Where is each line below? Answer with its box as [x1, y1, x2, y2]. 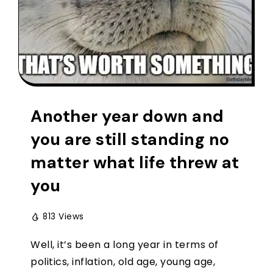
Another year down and [30, 105, 224, 127]
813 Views [43, 210, 84, 222]
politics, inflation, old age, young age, [30, 254, 215, 269]
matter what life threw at [30, 151, 239, 173]
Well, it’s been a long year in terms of [30, 237, 219, 252]
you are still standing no [30, 128, 230, 150]
